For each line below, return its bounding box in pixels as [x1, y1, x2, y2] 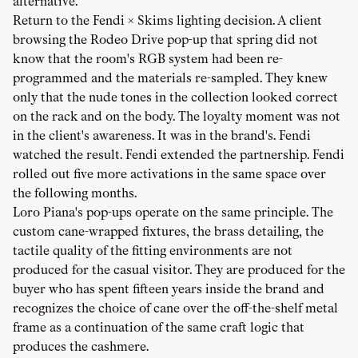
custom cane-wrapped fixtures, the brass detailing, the [13, 223, 324, 239]
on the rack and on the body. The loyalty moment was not [13, 108, 340, 124]
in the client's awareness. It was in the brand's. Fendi [13, 127, 311, 143]
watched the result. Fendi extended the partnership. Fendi [13, 146, 344, 162]
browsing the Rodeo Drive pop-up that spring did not [13, 31, 318, 47]
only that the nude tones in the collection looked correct [13, 89, 338, 105]
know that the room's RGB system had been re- [13, 50, 283, 66]
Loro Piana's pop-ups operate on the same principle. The [13, 204, 333, 220]
